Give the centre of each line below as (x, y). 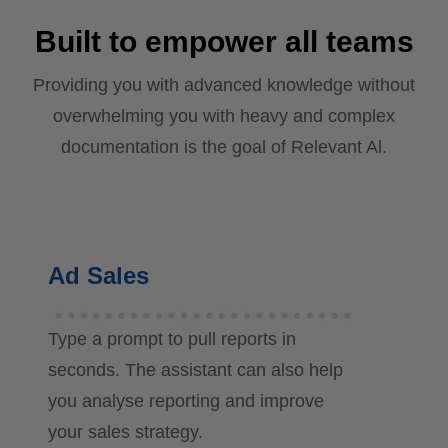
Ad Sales (98, 276)
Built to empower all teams (224, 42)
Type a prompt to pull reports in (172, 339)
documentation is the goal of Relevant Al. (224, 147)
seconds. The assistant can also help (195, 370)
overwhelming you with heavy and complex (224, 116)
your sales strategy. (125, 432)
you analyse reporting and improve (186, 401)
